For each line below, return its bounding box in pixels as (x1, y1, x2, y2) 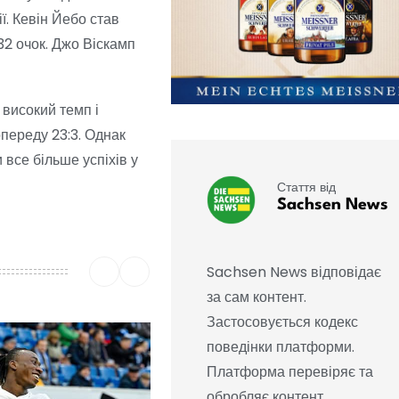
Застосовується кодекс (206, 312, 358, 333)
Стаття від (276, 177, 336, 196)
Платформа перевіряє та (206, 362, 373, 383)
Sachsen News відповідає (206, 262, 381, 283)
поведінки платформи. (206, 337, 354, 358)
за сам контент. (206, 287, 306, 308)
